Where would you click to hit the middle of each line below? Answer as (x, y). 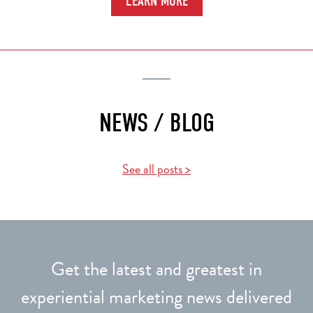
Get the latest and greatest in (156, 269)
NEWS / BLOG (156, 123)
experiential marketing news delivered (156, 297)
